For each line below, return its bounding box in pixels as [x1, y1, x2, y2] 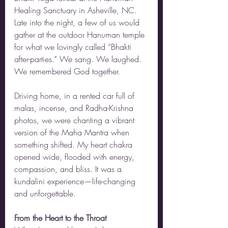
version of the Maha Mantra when [14, 127, 132, 138]
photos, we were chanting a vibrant [14, 115, 137, 126]
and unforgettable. [14, 188, 76, 199]
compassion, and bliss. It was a [14, 163, 124, 175]
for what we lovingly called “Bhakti [14, 41, 134, 52]
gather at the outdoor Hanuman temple [14, 29, 147, 40]
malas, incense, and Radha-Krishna [14, 102, 136, 113]
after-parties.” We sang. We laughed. [14, 53, 144, 65]
